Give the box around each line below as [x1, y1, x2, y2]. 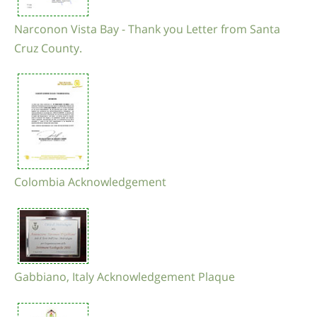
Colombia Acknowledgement [14, 174, 166, 190]
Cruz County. [14, 40, 82, 56]
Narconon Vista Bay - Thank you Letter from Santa [14, 21, 280, 37]
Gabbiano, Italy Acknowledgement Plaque [14, 268, 235, 284]
